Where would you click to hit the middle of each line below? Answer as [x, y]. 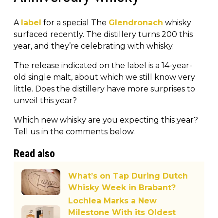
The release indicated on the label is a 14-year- [103, 65]
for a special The [75, 22]
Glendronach [136, 22]
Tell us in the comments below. [74, 131]
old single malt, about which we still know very [104, 77]
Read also [34, 153]
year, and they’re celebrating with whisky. [94, 46]
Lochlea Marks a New [112, 200]
